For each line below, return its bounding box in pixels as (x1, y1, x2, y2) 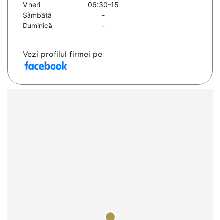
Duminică (23, 21, 52, 30)
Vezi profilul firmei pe (23, 49, 102, 59)
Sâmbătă (23, 11, 52, 20)
